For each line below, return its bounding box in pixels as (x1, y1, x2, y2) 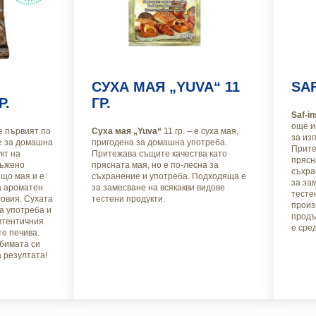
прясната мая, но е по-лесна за (91, 160, 219, 171)
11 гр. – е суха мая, (163, 126, 238, 137)
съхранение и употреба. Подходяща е (91, 171, 246, 182)
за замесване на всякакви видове (91, 183, 225, 193)
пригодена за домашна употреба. (91, 138, 227, 148)
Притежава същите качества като (91, 149, 227, 159)
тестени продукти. (91, 194, 165, 205)
